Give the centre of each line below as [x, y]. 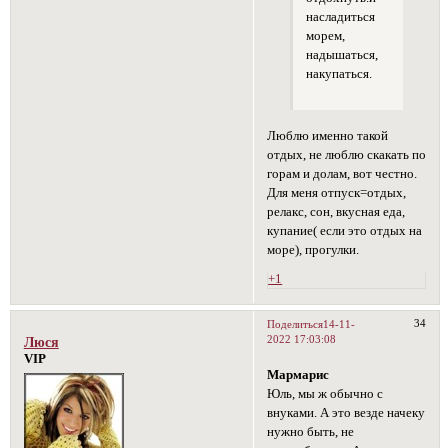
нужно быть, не [311, 431]
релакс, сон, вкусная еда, [336, 212]
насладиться [340, 17]
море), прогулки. [313, 250]
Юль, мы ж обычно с [325, 393]
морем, [325, 36]
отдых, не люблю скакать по [347, 155]
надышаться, [341, 55]
